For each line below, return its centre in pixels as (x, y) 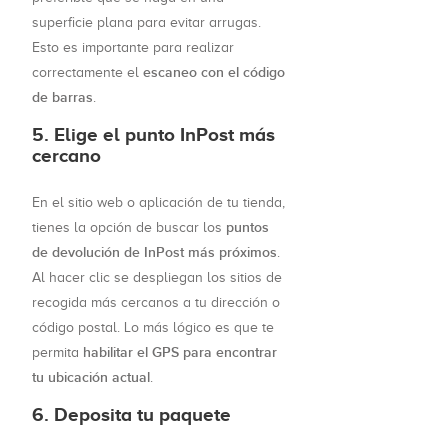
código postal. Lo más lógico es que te (153, 328)
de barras (62, 98)
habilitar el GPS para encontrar (180, 353)
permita (57, 353)
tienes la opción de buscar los (129, 228)
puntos (247, 228)
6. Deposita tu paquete (131, 415)
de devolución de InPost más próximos (154, 253)
